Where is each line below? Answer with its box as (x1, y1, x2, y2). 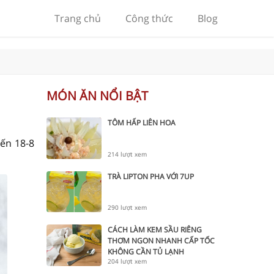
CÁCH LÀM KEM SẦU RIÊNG (108, 224, 202, 235)
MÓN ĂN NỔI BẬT (46, 87, 148, 104)
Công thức (125, 12, 173, 25)
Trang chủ (54, 12, 101, 25)
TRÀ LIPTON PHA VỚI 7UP (108, 171, 194, 182)
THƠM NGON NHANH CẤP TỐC (108, 235, 215, 246)
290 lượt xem (108, 203, 147, 212)
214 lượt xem (108, 149, 147, 158)
